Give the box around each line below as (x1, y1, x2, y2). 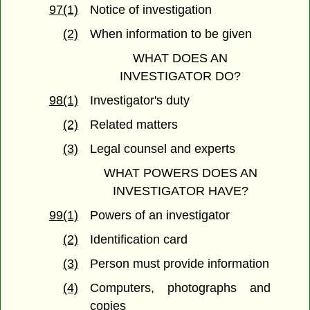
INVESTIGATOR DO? (120, 69, 241, 84)
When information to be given (90, 27, 253, 42)
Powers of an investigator (90, 208, 230, 223)
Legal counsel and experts (90, 142, 236, 156)
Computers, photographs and (90, 281, 271, 295)
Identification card (90, 232, 188, 247)
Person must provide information (90, 257, 270, 271)
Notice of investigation (90, 3, 212, 17)
